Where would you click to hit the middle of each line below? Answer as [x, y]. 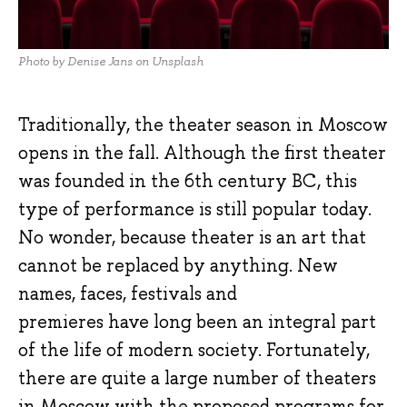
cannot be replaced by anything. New [178, 265]
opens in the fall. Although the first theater [202, 152]
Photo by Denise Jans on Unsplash [111, 62]
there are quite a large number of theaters [197, 377]
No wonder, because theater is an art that [192, 237]
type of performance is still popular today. [195, 208]
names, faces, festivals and [128, 293]
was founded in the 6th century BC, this [188, 180]
